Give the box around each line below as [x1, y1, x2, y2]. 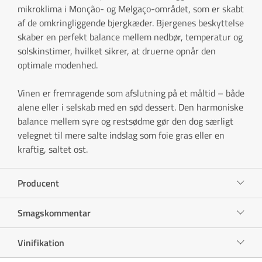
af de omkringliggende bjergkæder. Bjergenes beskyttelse [18, 15, 244, 30]
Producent [18, 175, 59, 190]
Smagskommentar [18, 205, 91, 220]
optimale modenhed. [18, 57, 98, 72]
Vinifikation [18, 235, 64, 250]
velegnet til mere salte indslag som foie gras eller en [18, 127, 225, 142]
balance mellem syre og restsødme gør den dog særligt [18, 113, 233, 128]
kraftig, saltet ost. [18, 142, 88, 156]
